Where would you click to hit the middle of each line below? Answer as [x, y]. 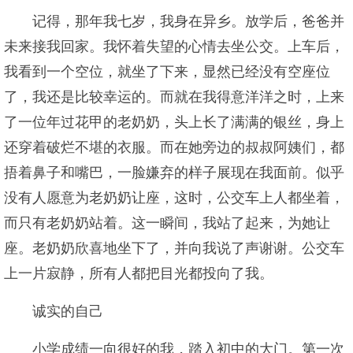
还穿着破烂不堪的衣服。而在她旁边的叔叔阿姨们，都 [174, 147]
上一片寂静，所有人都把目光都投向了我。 [139, 273]
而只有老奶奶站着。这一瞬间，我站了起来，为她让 [167, 223]
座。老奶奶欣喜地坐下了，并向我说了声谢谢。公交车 [174, 248]
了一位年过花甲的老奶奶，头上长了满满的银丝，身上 [174, 122]
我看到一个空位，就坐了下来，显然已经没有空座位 [167, 72]
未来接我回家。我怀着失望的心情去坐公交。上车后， [174, 46]
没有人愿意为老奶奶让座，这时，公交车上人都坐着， [174, 198]
